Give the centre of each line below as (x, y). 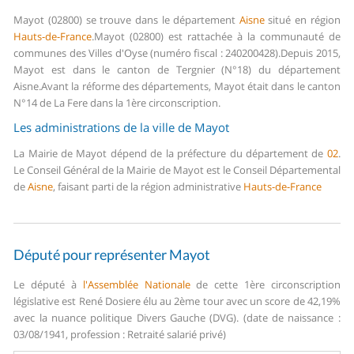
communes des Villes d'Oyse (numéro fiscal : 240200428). (147, 53)
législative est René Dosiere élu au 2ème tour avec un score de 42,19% (177, 301)
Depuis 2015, (311, 53)
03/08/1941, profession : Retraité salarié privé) (120, 335)
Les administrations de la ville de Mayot (122, 128)
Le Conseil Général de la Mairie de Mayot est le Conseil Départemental (177, 170)
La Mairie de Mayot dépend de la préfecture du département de (170, 154)
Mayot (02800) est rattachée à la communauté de (217, 37)
